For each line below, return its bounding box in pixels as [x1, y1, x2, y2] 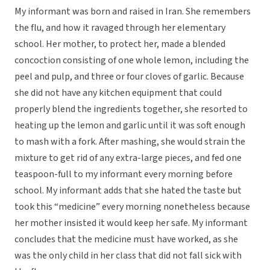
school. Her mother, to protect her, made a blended [14, 37, 225, 51]
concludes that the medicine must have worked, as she [14, 233, 238, 246]
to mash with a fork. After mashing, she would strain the [14, 135, 245, 149]
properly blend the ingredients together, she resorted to [14, 102, 248, 116]
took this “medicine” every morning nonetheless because [14, 200, 250, 214]
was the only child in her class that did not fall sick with [14, 249, 242, 263]
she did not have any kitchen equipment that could [14, 86, 222, 100]
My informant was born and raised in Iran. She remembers [14, 5, 251, 19]
